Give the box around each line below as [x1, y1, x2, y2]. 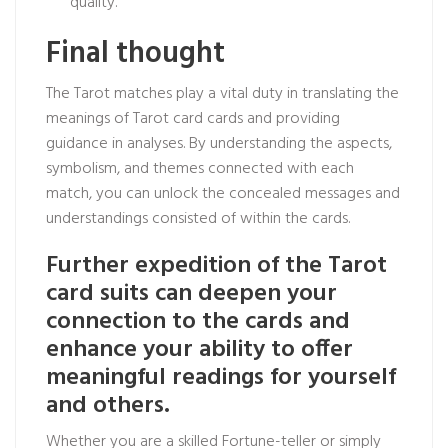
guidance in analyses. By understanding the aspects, [46, 131, 392, 157]
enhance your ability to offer [46, 331, 353, 369]
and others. [46, 387, 170, 425]
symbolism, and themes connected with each [46, 156, 354, 182]
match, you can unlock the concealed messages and [46, 181, 400, 207]
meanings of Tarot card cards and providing [46, 106, 340, 132]
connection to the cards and [46, 303, 350, 341]
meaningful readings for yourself [46, 359, 396, 397]
